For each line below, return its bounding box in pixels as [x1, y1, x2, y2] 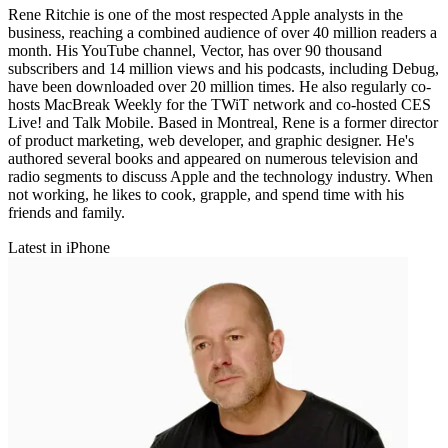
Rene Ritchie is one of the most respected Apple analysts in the [8, 5, 403, 23]
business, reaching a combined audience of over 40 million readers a [8, 23, 437, 41]
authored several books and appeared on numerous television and [8, 149, 418, 167]
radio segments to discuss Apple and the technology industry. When [8, 167, 433, 185]
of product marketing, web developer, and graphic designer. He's [8, 131, 414, 149]
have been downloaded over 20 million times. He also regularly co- [8, 77, 431, 95]
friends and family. [8, 203, 125, 221]
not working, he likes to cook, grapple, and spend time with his [8, 185, 404, 203]
